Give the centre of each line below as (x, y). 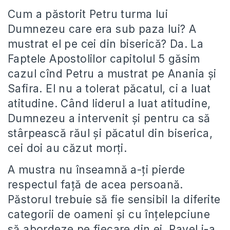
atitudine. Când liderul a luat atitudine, (109, 103)
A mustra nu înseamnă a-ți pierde (97, 169)
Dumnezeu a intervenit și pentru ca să (109, 118)
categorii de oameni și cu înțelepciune (109, 214)
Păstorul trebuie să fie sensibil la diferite (114, 199)
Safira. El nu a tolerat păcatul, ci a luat (109, 88)
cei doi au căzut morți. (68, 148)
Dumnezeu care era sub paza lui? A (102, 29)
